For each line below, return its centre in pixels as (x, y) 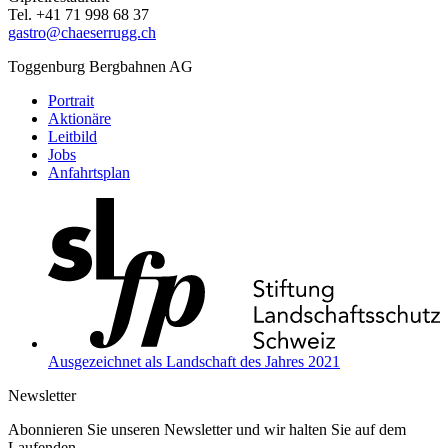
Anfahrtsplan (89, 172)
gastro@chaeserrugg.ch (82, 32)
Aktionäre (79, 118)
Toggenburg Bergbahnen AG (100, 66)
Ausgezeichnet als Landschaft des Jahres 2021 (194, 362)
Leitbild (72, 136)
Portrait (71, 100)
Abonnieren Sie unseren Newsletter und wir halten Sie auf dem (207, 430)
